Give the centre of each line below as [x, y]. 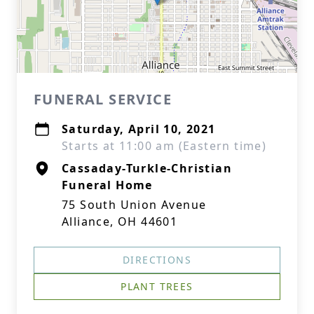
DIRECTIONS [157, 260]
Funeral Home [107, 185]
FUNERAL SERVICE [103, 99]
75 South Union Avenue [134, 205]
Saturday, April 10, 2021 [139, 129]
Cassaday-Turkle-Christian [147, 168]
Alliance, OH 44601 [120, 221]
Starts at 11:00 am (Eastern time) [164, 146]
